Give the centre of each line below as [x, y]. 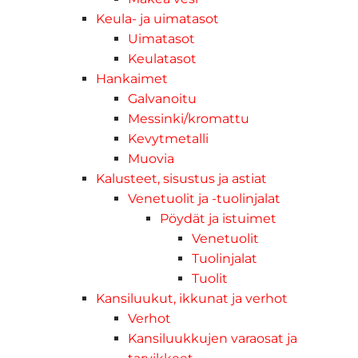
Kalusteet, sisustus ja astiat [181, 178]
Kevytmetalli [168, 138]
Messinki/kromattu [189, 118]
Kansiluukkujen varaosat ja [213, 338]
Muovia [151, 158]
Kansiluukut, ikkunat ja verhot [192, 298]
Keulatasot [162, 58]
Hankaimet [132, 78]
